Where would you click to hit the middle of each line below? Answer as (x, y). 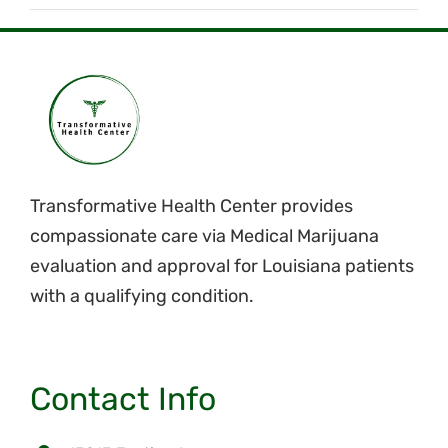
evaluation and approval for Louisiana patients (221, 265)
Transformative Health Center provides (191, 205)
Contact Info (122, 398)
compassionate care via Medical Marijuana (204, 235)
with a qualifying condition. (141, 295)
